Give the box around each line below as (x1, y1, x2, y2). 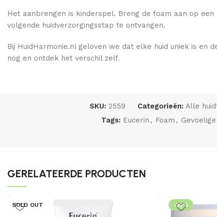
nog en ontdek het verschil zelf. (7, 54, 120, 62)
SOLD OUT (12, 201, 43, 208)
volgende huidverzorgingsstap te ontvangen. (7, 21, 165, 30)
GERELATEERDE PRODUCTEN (7, 167, 146, 180)
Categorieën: (138, 102, 184, 110)
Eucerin (123, 116, 149, 124)
